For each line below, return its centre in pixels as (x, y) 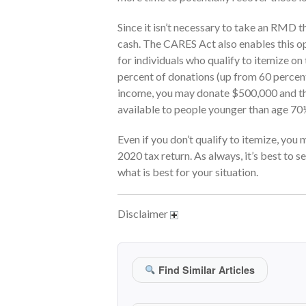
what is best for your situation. (188, 171)
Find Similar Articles (206, 269)
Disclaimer (144, 213)
